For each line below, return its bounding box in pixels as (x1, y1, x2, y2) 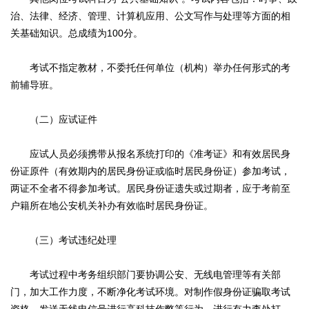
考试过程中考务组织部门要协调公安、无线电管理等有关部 (10, 269, 281, 281)
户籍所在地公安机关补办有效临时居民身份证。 (10, 200, 213, 212)
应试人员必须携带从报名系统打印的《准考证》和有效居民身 (10, 148, 290, 160)
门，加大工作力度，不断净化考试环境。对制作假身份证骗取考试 (10, 286, 290, 298)
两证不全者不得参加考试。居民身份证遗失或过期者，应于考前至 (10, 183, 290, 195)
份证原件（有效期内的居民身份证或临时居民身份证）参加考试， (10, 166, 290, 177)
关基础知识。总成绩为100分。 (10, 28, 143, 39)
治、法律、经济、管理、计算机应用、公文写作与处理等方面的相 (10, 10, 290, 22)
